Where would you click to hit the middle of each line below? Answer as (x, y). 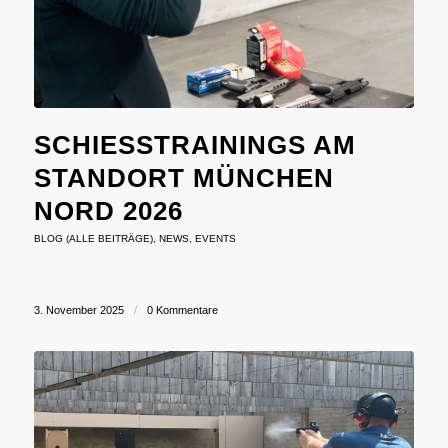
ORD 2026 (100, 210)
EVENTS (215, 238)
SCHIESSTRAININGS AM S (194, 144)
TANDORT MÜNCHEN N (183, 177)
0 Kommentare (182, 309)
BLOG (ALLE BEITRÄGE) (93, 238)
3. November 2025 (78, 309)
